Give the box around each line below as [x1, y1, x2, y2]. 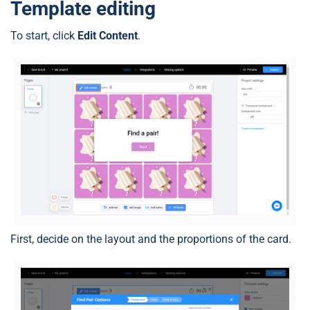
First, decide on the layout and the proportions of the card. [10, 232, 291, 246]
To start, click [10, 28, 77, 42]
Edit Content [77, 28, 138, 42]
